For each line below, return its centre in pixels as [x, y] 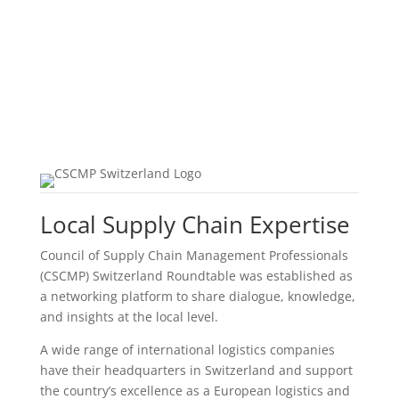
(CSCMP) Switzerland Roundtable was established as [196, 276]
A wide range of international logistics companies [187, 350]
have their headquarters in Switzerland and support [196, 370]
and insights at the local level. [129, 317]
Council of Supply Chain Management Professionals [194, 256]
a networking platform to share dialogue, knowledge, [197, 297]
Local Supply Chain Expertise [195, 225]
